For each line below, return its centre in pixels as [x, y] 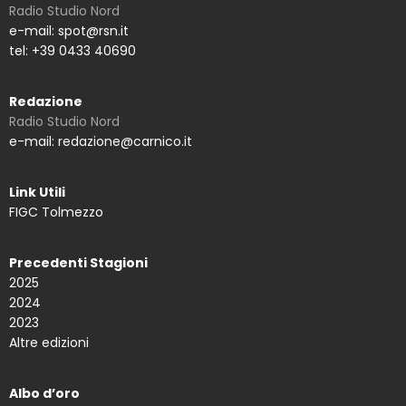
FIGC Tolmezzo [56, 213]
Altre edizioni [49, 343]
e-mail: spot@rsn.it [69, 31]
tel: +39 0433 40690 [72, 51]
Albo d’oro [44, 394]
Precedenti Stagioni [78, 263]
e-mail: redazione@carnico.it [101, 142]
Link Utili [37, 193]
